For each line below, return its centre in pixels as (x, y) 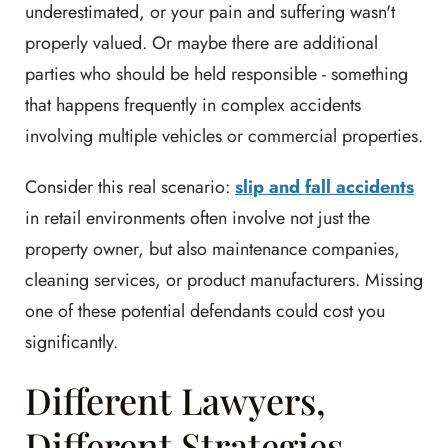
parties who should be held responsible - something (216, 73)
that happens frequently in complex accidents (193, 104)
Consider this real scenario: (130, 186)
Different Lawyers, (175, 399)
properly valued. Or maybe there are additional (201, 42)
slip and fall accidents (324, 186)
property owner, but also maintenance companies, (212, 248)
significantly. (71, 341)
